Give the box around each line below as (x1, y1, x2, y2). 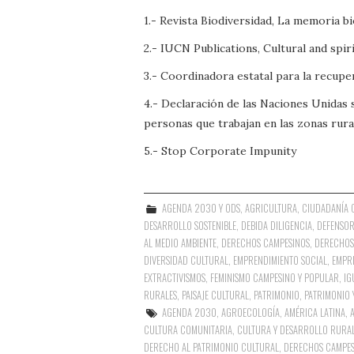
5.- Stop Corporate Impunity (144, 143, 296, 158)
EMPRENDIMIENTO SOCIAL (233, 252, 327, 268)
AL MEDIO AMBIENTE (144, 235, 217, 250)
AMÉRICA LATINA (284, 304, 346, 320)
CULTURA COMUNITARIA (144, 322, 232, 337)
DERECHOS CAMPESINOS (221, 235, 310, 250)
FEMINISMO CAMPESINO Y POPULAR (210, 269, 339, 285)
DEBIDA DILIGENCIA (241, 217, 312, 233)
